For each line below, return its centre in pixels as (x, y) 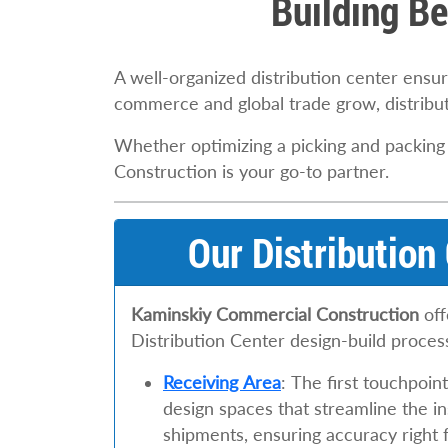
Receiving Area (222, 382)
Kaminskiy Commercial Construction (275, 314)
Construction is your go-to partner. (251, 171)
